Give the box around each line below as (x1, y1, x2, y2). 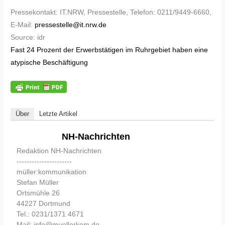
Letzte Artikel (39, 110, 78, 118)
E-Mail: (11, 21, 35, 29)
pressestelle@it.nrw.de (35, 21, 107, 29)
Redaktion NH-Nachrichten (17, 147, 102, 155)
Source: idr (11, 34, 46, 42)
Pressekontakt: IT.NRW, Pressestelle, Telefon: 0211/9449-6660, (11, 9, 212, 17)
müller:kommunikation (17, 168, 87, 176)
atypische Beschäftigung (11, 59, 88, 67)
